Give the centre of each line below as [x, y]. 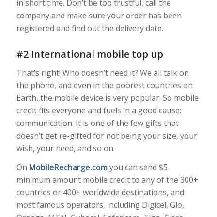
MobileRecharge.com [68, 167]
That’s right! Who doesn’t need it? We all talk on [102, 72]
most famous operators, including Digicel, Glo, [100, 205]
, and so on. [94, 148]
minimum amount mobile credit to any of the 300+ [107, 180]
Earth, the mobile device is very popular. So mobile [107, 98]
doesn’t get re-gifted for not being [80, 135]
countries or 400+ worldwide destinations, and [100, 193]
